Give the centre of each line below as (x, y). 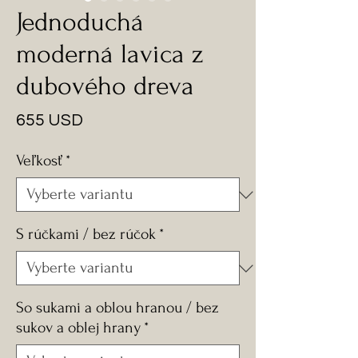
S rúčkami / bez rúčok (86, 234)
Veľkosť (39, 161)
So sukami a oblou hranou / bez (117, 308)
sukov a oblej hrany (78, 328)
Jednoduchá (80, 22)
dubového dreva (105, 86)
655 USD (50, 120)
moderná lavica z (110, 54)
